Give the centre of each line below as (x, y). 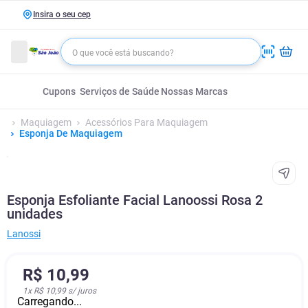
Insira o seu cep (62, 14)
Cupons (59, 91)
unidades (35, 214)
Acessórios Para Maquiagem (146, 122)
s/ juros (81, 291)
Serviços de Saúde (120, 91)
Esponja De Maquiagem (71, 133)
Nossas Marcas (194, 91)
